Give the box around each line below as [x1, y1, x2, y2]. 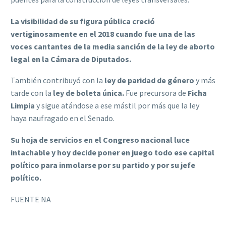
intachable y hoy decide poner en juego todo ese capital [11, 147, 214, 158]
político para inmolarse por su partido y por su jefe [11, 160, 195, 171]
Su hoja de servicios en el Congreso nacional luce [11, 135, 190, 145]
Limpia [11, 100, 35, 111]
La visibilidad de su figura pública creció [11, 16, 155, 26]
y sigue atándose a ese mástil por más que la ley [35, 100, 199, 111]
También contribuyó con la [11, 75, 103, 86]
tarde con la [11, 88, 53, 98]
